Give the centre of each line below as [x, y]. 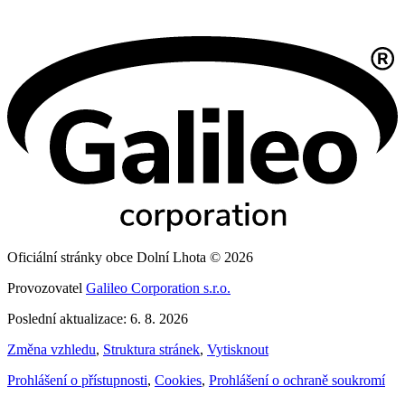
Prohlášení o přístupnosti [77, 381]
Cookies [178, 381]
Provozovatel [47, 288]
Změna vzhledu [52, 350]
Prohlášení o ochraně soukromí [297, 381]
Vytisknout [238, 350]
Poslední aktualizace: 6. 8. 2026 [98, 319]
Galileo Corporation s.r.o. [158, 288]
